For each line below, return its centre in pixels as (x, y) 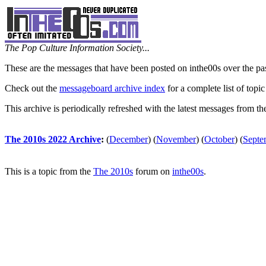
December (129, 139)
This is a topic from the (49, 171)
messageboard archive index (112, 88)
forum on (153, 171)
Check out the (32, 88)
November (176, 139)
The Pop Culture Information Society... (77, 48)
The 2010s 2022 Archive (53, 139)
